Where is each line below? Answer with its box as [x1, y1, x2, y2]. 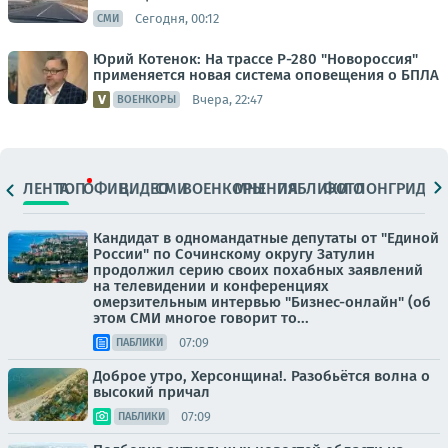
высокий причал [93, 383, 210, 402]
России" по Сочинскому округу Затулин [93, 245, 375, 264]
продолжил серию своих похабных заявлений [93, 261, 423, 280]
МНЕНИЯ [234, 178, 299, 198]
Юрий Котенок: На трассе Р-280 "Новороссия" [93, 50, 418, 69]
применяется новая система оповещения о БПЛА [93, 66, 439, 85]
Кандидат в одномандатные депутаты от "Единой [93, 229, 439, 248]
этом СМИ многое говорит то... [93, 309, 309, 328]
